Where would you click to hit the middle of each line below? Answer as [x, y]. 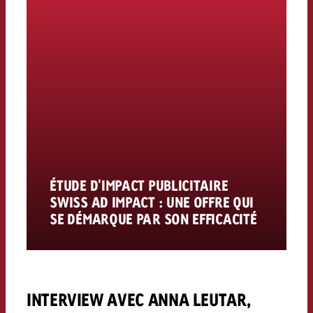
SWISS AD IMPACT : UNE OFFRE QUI [152, 202]
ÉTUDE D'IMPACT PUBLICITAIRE [139, 185]
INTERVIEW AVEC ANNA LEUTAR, [139, 299]
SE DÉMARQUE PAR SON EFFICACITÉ [153, 219]
